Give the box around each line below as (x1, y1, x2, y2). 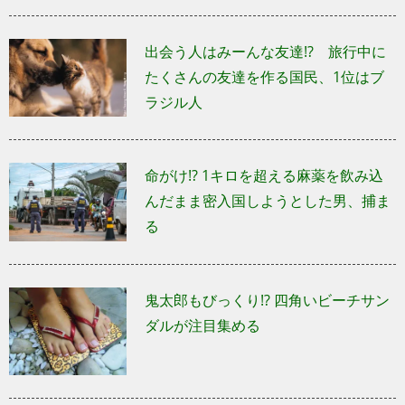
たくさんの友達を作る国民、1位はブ (145, 66, 384, 87)
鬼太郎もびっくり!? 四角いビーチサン (145, 289, 390, 310)
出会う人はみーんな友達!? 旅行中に (145, 41, 386, 61)
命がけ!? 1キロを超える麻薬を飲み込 (145, 165, 383, 186)
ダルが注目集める (145, 315, 260, 335)
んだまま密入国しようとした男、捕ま (145, 191, 391, 212)
